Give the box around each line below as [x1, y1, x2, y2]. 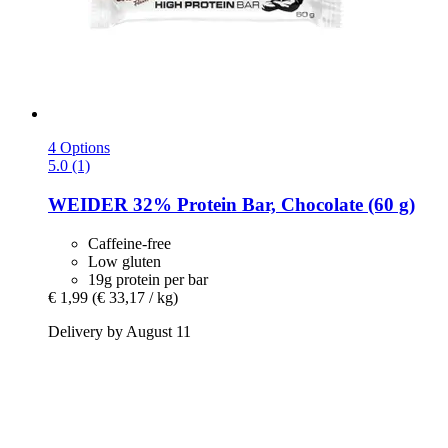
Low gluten [88, 252, 161, 270]
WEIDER [48, 193, 128, 215]
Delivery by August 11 [48, 322, 191, 340]
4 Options [48, 139, 110, 157]
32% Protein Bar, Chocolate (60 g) [128, 193, 415, 215]
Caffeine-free [88, 234, 171, 252]
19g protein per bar [88, 270, 208, 288]
